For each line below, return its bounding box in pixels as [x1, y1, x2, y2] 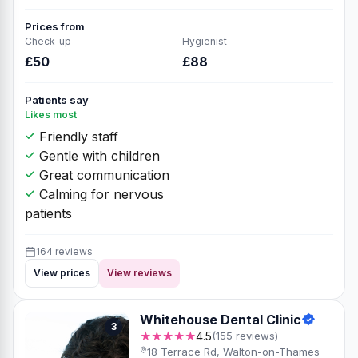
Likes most [25, 108, 77, 121]
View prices [34, 266, 90, 279]
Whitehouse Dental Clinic [140, 311, 301, 328]
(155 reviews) [212, 328, 278, 342]
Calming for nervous [35, 185, 164, 202]
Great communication [35, 166, 169, 183]
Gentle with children [35, 147, 160, 164]
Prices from [25, 19, 85, 33]
